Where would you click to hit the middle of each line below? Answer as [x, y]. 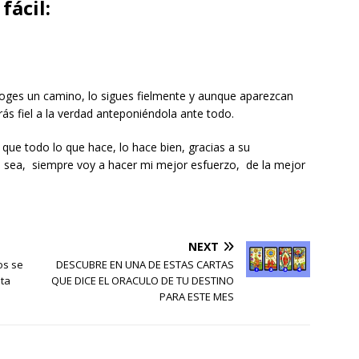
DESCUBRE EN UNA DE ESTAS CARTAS [145, 264]
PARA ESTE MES [197, 296]
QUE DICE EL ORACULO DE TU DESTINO [143, 280]
